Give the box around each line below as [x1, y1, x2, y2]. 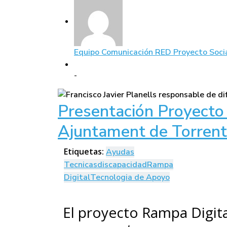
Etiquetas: [64, 146, 106, 158]
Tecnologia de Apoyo [90, 172, 170, 183]
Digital [64, 172, 90, 183]
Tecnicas [64, 159, 97, 171]
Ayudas [106, 146, 134, 158]
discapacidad [97, 159, 147, 171]
